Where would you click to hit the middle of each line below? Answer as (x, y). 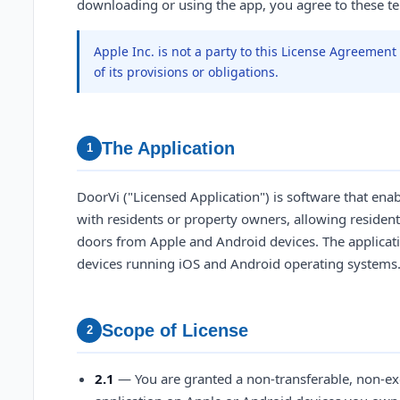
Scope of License (175, 330)
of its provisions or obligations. (186, 72)
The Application (168, 148)
